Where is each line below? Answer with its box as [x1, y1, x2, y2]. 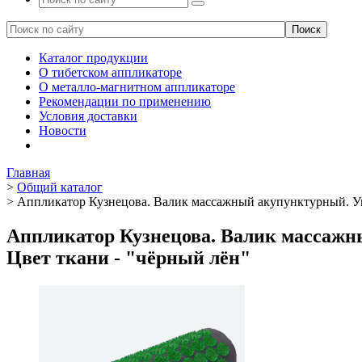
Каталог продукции [39, 51, 148, 65]
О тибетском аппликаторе [39, 65, 182, 79]
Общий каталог [17, 180, 103, 194]
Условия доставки [39, 109, 137, 123]
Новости [39, 124, 86, 137]
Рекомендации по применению [39, 95, 211, 108]
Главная [6, 166, 50, 179]
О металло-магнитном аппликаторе [39, 80, 235, 94]
